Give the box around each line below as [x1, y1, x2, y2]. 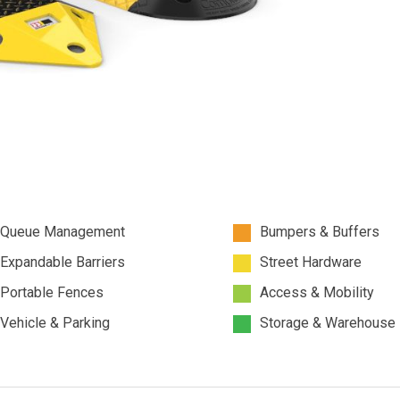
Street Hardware [260, 253, 362, 271]
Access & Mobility [260, 283, 375, 301]
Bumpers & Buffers [260, 222, 380, 240]
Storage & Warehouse [260, 313, 396, 331]
